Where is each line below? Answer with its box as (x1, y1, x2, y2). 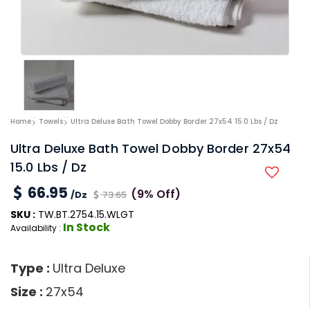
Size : (10, 283, 46, 301)
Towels (39, 116, 63, 127)
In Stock (63, 219, 110, 236)
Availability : (10, 222, 63, 235)
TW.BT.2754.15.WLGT (35, 208, 134, 222)
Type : (10, 259, 53, 277)
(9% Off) (131, 186, 181, 203)
